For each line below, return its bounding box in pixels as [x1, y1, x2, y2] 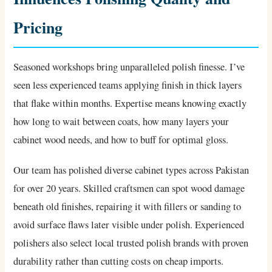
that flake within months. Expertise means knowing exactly [13, 97, 247, 110]
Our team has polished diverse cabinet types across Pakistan [13, 163, 250, 177]
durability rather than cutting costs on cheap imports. [13, 254, 224, 268]
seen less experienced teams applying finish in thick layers [13, 78, 242, 92]
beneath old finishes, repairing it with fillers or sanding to [13, 200, 242, 214]
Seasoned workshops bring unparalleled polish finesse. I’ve [13, 60, 245, 74]
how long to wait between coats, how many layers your [13, 115, 229, 129]
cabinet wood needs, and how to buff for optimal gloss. [13, 133, 229, 147]
